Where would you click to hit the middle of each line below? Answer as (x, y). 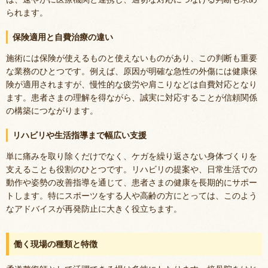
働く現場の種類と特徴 (56, 243)
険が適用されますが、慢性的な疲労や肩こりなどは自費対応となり (132, 84)
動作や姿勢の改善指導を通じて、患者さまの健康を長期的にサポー (132, 182)
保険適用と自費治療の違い (63, 37)
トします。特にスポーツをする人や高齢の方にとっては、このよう (132, 195)
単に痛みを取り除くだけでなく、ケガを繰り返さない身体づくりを (132, 156)
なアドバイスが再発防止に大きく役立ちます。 (94, 208)
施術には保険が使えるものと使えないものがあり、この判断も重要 (132, 57)
